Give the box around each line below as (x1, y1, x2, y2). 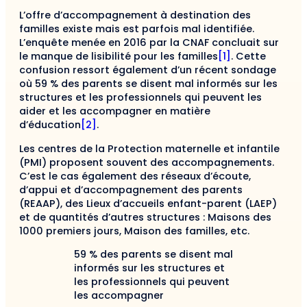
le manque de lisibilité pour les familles (19, 49, 218, 64)
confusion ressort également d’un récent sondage (19, 63, 276, 77)
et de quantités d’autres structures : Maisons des (19, 210, 271, 224)
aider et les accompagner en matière (19, 104, 210, 119)
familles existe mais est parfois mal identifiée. (19, 22, 254, 36)
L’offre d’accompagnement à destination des (19, 8, 251, 23)
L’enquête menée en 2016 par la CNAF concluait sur (19, 36, 279, 50)
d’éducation (19, 118, 81, 132)
